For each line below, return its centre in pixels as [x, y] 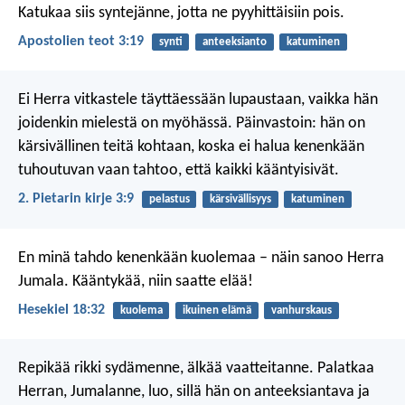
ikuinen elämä [217, 310]
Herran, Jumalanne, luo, [95, 391]
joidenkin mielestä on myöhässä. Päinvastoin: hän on [192, 124]
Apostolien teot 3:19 [81, 41]
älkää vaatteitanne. [249, 368]
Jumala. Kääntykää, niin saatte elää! [136, 281]
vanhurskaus [301, 310]
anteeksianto [234, 42]
